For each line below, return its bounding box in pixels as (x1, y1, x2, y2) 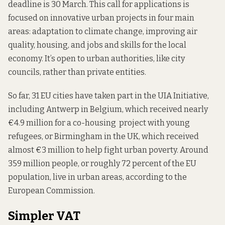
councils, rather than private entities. (8, 67, 146, 77)
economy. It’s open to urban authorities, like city (8, 54, 185, 64)
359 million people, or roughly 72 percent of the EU (8, 158, 196, 168)
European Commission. (8, 185, 95, 195)
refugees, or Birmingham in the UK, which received (8, 131, 199, 141)
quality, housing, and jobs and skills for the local (8, 40, 186, 50)
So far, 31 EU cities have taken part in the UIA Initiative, (8, 90, 209, 100)
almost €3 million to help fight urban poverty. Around (8, 145, 208, 155)
